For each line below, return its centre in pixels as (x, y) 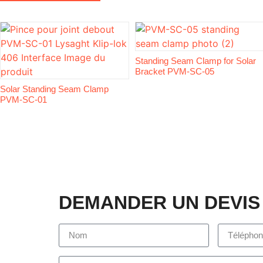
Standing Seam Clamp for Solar (195, 60)
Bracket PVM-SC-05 (175, 71)
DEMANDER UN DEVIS (159, 202)
